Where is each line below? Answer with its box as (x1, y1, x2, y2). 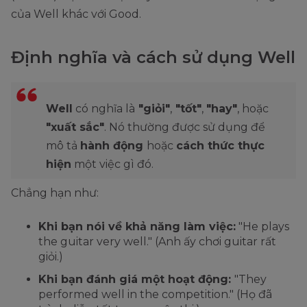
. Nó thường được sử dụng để (104, 121, 265, 134)
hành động (80, 139, 147, 153)
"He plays (236, 220, 289, 234)
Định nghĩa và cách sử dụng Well (11, 47, 295, 68)
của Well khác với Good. (11, 8, 141, 21)
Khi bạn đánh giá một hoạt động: (38, 273, 234, 286)
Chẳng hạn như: (11, 186, 99, 200)
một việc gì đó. (71, 158, 153, 171)
